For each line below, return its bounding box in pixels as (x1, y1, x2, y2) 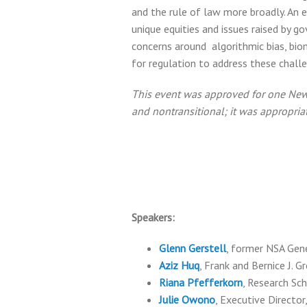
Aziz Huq (159, 258, 199, 272)
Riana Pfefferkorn (159, 275, 243, 289)
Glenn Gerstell (159, 241, 226, 255)
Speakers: (132, 210, 175, 224)
